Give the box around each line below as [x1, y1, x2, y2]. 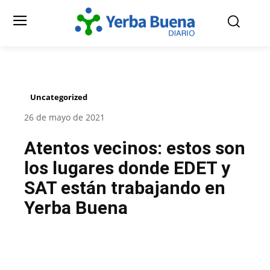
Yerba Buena [24, 197, 128, 219]
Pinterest [196, 253, 224, 262]
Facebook [52, 253, 83, 262]
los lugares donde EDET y [24, 157, 230, 179]
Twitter [131, 253, 152, 262]
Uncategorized [30, 92, 87, 103]
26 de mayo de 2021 [24, 111, 105, 124]
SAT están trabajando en [24, 177, 225, 199]
